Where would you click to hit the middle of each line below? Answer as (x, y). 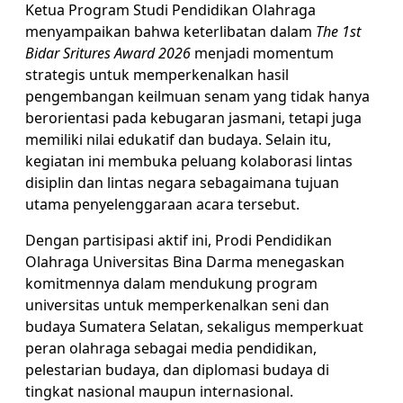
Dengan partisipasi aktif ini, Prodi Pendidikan (179, 240)
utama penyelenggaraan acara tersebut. (162, 204)
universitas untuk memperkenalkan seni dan (177, 304)
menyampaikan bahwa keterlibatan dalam (170, 31)
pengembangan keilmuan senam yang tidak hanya (197, 96)
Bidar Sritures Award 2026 (108, 53)
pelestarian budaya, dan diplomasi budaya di (177, 369)
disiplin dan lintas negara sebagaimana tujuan (182, 182)
